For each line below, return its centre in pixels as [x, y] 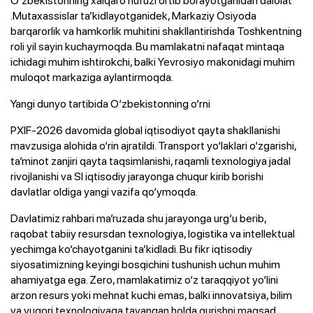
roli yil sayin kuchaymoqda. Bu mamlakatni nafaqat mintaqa [147, 46]
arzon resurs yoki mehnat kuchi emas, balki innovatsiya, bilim [151, 294]
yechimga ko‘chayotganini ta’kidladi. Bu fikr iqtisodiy [131, 248]
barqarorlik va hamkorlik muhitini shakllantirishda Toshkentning [156, 30]
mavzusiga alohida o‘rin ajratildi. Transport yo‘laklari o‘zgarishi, [154, 145]
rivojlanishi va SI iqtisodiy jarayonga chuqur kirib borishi [137, 176]
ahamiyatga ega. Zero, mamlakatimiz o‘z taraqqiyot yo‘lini [144, 279]
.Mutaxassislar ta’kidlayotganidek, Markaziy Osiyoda [133, 15]
